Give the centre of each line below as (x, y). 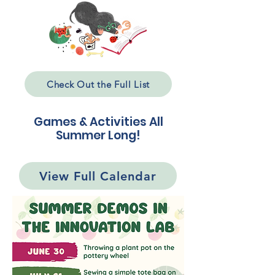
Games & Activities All (98, 122)
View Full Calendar (98, 176)
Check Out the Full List (98, 84)
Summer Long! (98, 135)
